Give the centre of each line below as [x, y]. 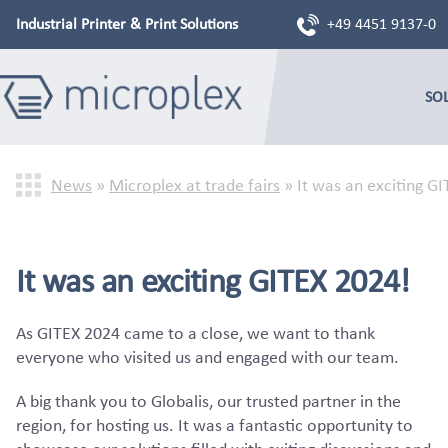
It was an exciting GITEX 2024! [213, 280]
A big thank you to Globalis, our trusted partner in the [208, 400]
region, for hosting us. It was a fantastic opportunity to [214, 424]
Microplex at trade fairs [194, 184]
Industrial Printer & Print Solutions [127, 23]
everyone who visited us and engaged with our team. [207, 356]
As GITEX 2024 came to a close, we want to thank [195, 332]
